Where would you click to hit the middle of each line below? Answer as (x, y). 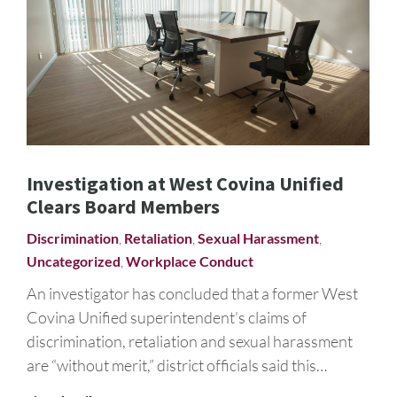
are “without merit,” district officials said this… (177, 365)
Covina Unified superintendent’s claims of (167, 317)
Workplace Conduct (190, 261)
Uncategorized (74, 261)
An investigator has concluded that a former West (192, 293)
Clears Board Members (123, 206)
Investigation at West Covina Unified (185, 183)
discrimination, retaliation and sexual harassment (190, 341)
